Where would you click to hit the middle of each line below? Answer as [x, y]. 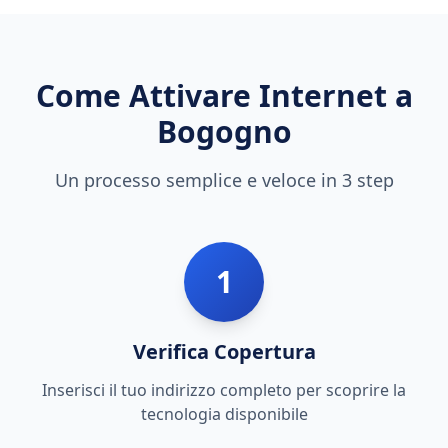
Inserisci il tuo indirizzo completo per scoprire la [224, 390]
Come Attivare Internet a [224, 95]
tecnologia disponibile [224, 414]
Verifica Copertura [224, 351]
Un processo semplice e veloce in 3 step [224, 180]
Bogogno [224, 131]
